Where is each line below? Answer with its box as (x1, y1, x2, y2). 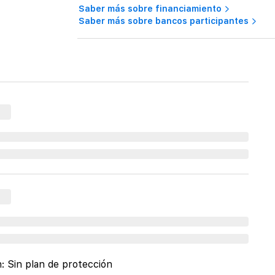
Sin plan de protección (7, 258, 113, 270)
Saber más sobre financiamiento (79, 4, 222, 14)
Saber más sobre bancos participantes (79, 16, 249, 26)
